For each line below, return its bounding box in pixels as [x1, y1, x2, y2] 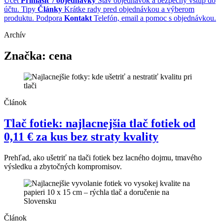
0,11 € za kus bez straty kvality [4, 130, 158, 143]
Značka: [4, 49, 49, 63]
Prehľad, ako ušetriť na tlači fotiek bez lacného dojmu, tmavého [4, 153, 202, 162]
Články [37, 5, 62, 14]
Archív [4, 31, 26, 39]
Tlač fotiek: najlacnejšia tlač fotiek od [4, 116, 195, 130]
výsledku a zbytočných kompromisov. [4, 162, 122, 171]
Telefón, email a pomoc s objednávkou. [94, 14, 216, 23]
